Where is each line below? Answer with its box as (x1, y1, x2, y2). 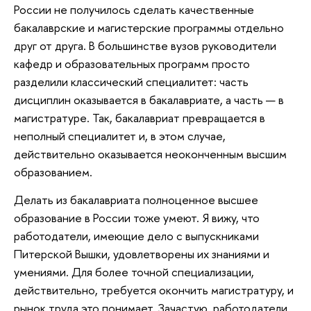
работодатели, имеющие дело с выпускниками (14, 227, 259, 244)
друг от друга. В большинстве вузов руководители (14, 37, 276, 54)
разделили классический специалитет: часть (14, 74, 249, 90)
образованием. (14, 164, 95, 180)
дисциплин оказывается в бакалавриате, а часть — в (14, 92, 284, 108)
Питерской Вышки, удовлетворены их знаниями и (14, 245, 269, 262)
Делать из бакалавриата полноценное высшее (14, 191, 258, 208)
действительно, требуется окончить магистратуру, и (14, 281, 294, 298)
